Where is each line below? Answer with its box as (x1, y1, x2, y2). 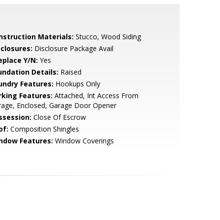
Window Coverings (53, 136, 114, 145)
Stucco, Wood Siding (73, 32, 141, 41)
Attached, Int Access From (52, 91, 138, 100)
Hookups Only (53, 79, 100, 88)
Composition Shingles (8, 124, 79, 134)
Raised (58, 67, 82, 77)
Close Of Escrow (31, 112, 86, 122)
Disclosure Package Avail (32, 44, 113, 53)
